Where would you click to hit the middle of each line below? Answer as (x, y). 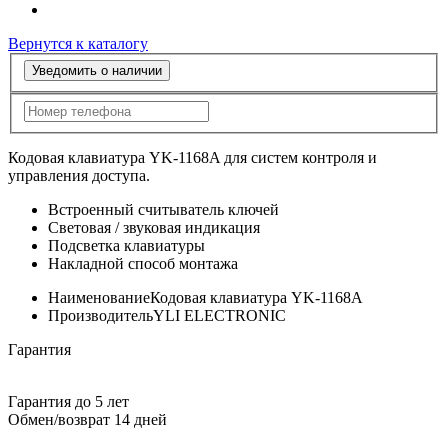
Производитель (100, 315)
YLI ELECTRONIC (219, 315)
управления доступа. (79, 175)
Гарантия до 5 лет (68, 401)
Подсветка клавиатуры (126, 245)
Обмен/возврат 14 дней (87, 419)
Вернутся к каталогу (78, 43)
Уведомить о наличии (97, 71)
